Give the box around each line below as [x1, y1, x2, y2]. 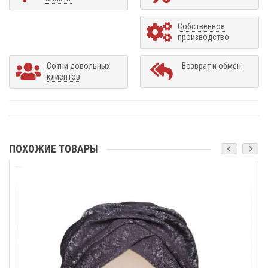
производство [178, 32, 229, 42]
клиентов [47, 71, 80, 81]
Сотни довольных [47, 60, 110, 71]
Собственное [178, 21, 225, 31]
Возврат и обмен [182, 60, 241, 71]
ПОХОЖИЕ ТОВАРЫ [9, 142, 98, 155]
